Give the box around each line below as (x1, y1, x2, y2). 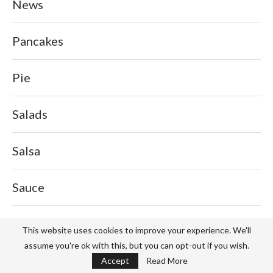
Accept (101, 255, 129, 266)
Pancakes (12, 33, 63, 48)
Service (12, 216, 53, 231)
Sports (12, 252, 48, 268)
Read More (146, 255, 188, 266)
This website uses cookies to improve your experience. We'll (22, 225, 251, 235)
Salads (12, 106, 48, 121)
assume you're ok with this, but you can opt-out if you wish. (24, 240, 249, 250)
